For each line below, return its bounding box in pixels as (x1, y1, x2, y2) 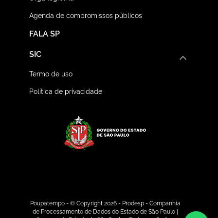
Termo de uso (29, 69, 73, 78)
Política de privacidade (29, 86, 102, 96)
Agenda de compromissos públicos (29, 10, 142, 20)
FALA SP (29, 28, 60, 39)
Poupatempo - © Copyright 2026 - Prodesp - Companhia (30, 200, 181, 207)
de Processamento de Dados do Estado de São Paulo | (32, 208, 178, 216)
